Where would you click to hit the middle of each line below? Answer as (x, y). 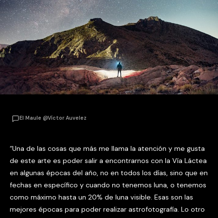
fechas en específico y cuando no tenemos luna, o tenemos (108, 185)
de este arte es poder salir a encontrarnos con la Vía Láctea (108, 161)
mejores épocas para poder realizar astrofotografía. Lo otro (107, 209)
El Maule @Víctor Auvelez (53, 118)
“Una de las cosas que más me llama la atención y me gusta (107, 149)
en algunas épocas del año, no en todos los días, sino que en (109, 173)
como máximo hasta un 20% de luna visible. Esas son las (101, 197)
